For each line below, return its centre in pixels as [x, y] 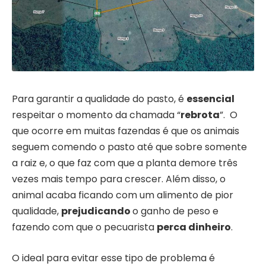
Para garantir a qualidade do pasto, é [99, 99]
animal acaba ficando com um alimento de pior [123, 195]
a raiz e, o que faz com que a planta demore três [125, 163]
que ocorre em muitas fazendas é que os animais [126, 131]
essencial [210, 99]
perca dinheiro [194, 227]
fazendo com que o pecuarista [84, 227]
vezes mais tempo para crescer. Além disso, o [119, 179]
